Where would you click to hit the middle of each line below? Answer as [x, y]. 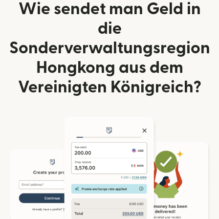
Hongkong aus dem [109, 67]
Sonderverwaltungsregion [109, 48]
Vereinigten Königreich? [109, 87]
